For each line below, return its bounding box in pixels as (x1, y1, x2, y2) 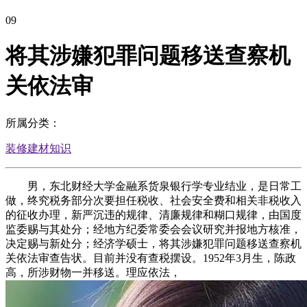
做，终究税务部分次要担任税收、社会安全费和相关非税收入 (5, 194, 302, 206)
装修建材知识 (5, 142, 71, 154)
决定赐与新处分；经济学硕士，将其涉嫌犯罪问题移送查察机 (5, 237, 302, 249)
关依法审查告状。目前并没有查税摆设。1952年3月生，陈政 (5, 251, 296, 264)
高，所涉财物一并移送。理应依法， (5, 266, 181, 278)
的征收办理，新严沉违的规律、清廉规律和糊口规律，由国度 (5, 208, 302, 221)
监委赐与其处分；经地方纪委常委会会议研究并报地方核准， (5, 223, 302, 235)
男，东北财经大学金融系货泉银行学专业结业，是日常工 (5, 180, 302, 192)
